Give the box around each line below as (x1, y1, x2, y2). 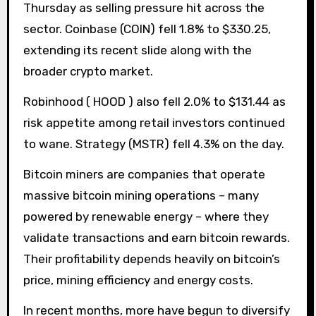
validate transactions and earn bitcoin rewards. (23, 230, 290, 245)
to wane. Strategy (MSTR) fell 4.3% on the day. (23, 136, 284, 151)
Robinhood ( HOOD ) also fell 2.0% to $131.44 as (23, 94, 286, 109)
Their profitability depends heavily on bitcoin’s (23, 251, 280, 266)
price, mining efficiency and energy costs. (23, 272, 253, 287)
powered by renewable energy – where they (23, 209, 269, 224)
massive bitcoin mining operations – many (23, 188, 259, 202)
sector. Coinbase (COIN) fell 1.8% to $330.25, (23, 22, 271, 37)
